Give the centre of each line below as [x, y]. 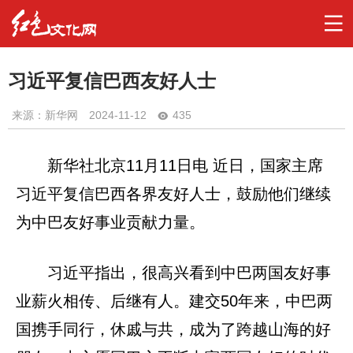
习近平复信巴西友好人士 [112, 81]
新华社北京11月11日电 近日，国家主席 [185, 166]
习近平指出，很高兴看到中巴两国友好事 [189, 273]
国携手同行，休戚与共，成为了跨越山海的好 [173, 330]
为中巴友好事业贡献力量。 [110, 223]
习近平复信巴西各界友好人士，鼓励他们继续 [173, 194]
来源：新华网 [45, 115]
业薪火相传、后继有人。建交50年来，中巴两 [174, 301]
